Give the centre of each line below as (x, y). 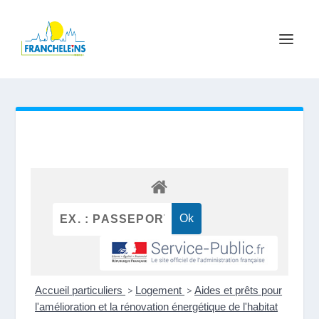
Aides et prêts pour (239, 291)
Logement (160, 291)
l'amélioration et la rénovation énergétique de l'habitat (157, 307)
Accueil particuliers (80, 291)
